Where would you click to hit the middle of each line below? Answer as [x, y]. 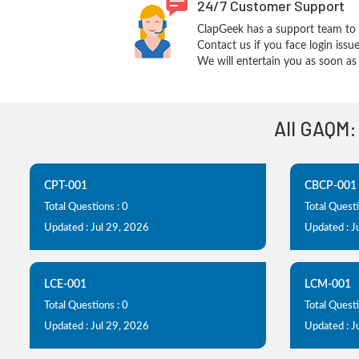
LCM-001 [328, 284]
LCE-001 [65, 284]
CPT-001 [66, 186]
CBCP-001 [331, 186]
